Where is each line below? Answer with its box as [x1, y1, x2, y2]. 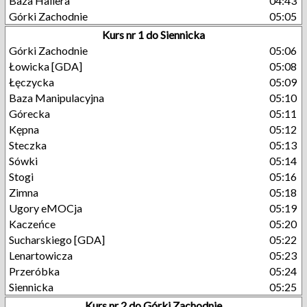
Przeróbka [9, 265, 60, 278]
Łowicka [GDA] [9, 60, 82, 73]
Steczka [9, 138, 47, 151]
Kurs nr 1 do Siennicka [102, 28, 205, 41]
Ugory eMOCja [9, 201, 82, 214]
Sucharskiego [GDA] [9, 233, 105, 246]
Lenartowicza [9, 249, 73, 262]
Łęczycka [9, 75, 54, 88]
